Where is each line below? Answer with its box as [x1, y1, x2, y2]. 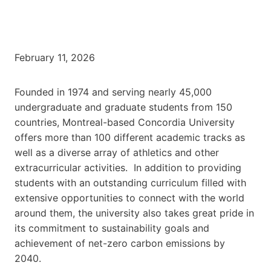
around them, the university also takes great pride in [15, 206, 254, 219]
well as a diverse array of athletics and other [15, 146, 219, 158]
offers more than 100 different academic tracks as [15, 131, 245, 143]
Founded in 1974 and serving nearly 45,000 [15, 85, 212, 98]
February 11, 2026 [15, 51, 95, 64]
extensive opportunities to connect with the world [15, 191, 244, 204]
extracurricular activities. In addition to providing [15, 161, 241, 174]
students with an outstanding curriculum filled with [15, 176, 246, 189]
